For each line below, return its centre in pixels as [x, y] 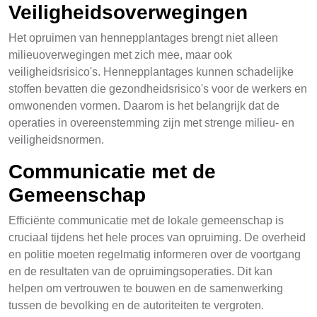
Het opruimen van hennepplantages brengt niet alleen [143, 38]
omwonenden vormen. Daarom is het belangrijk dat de [144, 106]
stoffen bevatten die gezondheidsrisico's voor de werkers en [158, 89]
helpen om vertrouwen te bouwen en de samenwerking [146, 288]
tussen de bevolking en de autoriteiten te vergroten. [136, 305]
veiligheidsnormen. [56, 140]
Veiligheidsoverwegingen [128, 12]
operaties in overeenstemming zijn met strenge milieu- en [151, 123]
